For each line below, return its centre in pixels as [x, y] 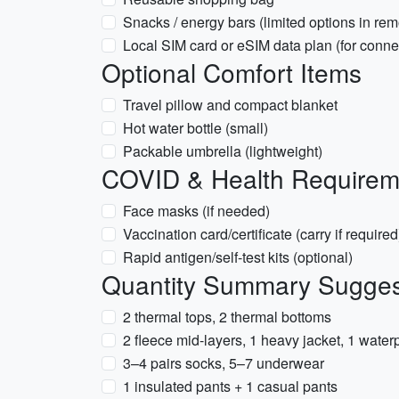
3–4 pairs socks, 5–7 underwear [224, 363]
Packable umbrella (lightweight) [223, 151]
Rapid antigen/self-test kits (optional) [238, 257]
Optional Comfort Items [232, 72]
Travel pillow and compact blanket [230, 105]
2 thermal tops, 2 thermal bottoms [227, 317]
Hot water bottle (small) [195, 128]
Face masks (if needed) [196, 211]
